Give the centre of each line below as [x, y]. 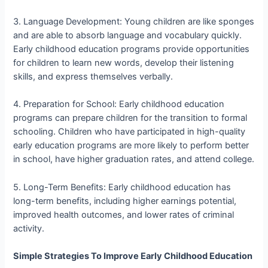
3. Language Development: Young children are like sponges [134, 22]
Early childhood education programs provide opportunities [132, 49]
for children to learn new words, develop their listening [124, 63]
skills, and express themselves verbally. [93, 77]
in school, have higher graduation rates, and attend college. [134, 159]
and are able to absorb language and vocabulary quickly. [128, 36]
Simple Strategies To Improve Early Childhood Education [133, 256]
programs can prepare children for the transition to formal [130, 118]
